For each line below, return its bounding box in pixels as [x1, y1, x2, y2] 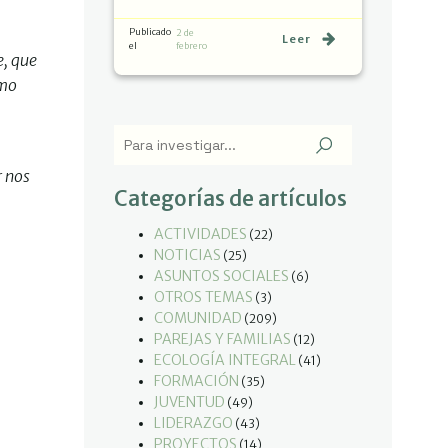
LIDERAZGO [154, 414, 233, 432]
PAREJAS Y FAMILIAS [154, 330, 291, 348]
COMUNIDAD [154, 309, 242, 327]
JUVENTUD [154, 393, 225, 411]
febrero [176, 40, 208, 51]
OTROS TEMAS [154, 288, 253, 306]
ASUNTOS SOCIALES [154, 267, 289, 285]
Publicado [129, 26, 171, 37]
